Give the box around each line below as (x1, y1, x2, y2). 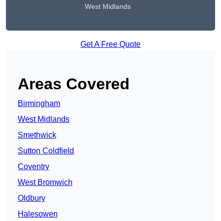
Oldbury (18, 194, 45, 203)
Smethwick (18, 131, 56, 140)
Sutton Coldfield (18, 147, 74, 155)
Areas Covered (18, 75, 130, 93)
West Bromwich (18, 178, 73, 187)
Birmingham (18, 99, 60, 108)
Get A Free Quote (80, 40, 141, 49)
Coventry (18, 162, 49, 171)
